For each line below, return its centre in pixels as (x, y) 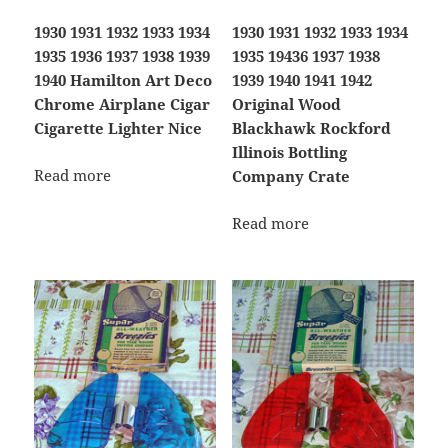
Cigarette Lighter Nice (118, 128)
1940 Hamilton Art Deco (123, 80)
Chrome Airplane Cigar (122, 104)
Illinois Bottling (289, 152)
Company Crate (290, 176)
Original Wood (286, 104)
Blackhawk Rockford (311, 128)
